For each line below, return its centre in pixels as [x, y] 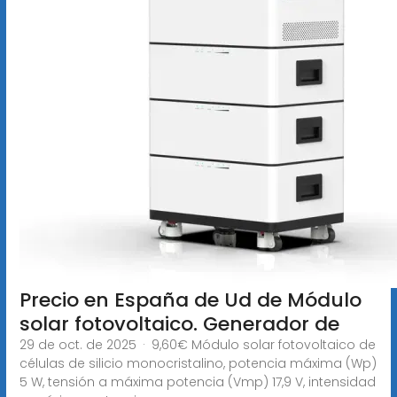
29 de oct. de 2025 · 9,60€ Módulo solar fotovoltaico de [197, 344]
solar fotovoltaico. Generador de [179, 323]
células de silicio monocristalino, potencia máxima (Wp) [198, 363]
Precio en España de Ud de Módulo [190, 300]
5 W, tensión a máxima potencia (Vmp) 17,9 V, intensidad [197, 381]
